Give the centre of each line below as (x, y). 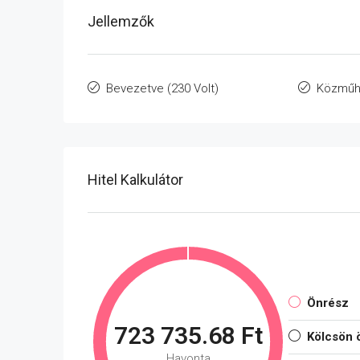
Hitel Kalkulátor (135, 180)
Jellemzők (121, 21)
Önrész (328, 303)
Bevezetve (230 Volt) (162, 88)
